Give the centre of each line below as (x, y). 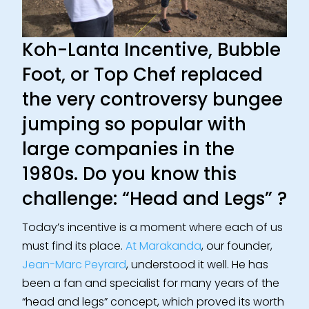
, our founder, (237, 246)
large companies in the (128, 149)
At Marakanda (163, 246)
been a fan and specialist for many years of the (151, 283)
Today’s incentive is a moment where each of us (152, 228)
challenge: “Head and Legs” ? (154, 199)
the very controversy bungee (152, 100)
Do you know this (157, 174)
